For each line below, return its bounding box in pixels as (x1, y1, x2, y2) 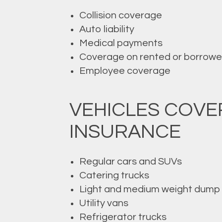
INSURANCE (69, 121, 181, 142)
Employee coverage (79, 66, 170, 76)
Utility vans (79, 198, 128, 209)
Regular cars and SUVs (79, 157, 182, 167)
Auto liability (79, 24, 134, 35)
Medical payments (79, 38, 163, 49)
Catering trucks (79, 170, 149, 181)
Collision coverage (79, 10, 162, 21)
